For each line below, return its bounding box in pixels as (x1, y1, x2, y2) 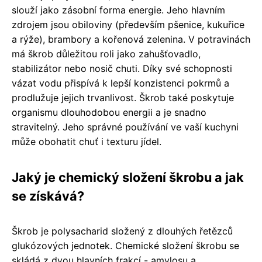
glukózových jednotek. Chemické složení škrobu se (12, 240, 239, 252)
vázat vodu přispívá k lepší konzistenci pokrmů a (12, 77, 229, 89)
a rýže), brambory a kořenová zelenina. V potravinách (12, 33, 250, 46)
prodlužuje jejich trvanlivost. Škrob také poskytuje (12, 92, 234, 104)
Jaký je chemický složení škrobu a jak (12, 170, 244, 185)
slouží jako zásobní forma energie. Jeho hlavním (12, 4, 225, 16)
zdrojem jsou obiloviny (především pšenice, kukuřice (12, 19, 244, 31)
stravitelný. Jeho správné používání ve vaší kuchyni (12, 121, 239, 133)
